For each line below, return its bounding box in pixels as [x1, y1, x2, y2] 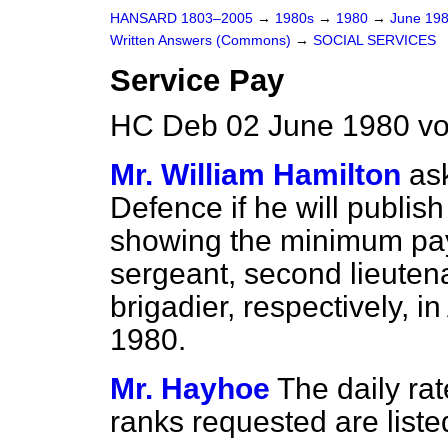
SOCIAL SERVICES [313, 33, 436, 48]
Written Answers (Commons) [110, 33, 295, 48]
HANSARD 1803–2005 [110, 11, 253, 26]
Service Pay [110, 63, 284, 98]
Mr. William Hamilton [110, 158, 401, 191]
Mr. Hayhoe [110, 372, 270, 405]
